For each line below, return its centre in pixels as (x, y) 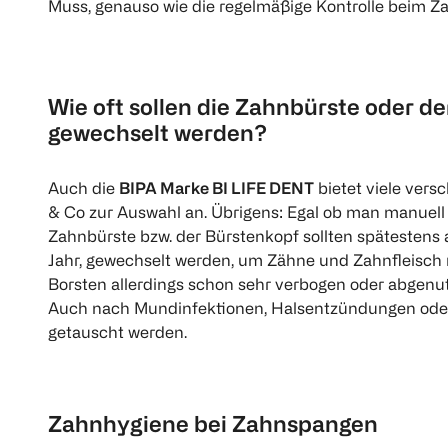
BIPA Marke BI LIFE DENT (216, 188)
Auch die (83, 188)
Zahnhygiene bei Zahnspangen (213, 423)
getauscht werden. (117, 332)
